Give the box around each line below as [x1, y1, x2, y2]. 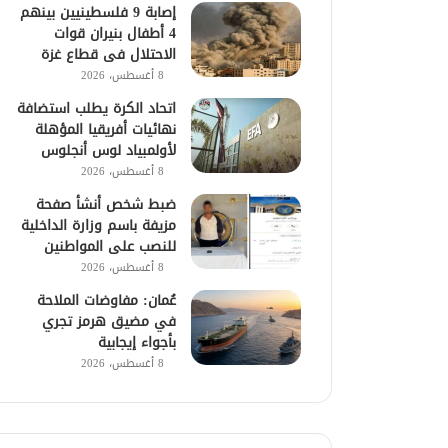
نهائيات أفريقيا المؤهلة [35, 115, 177, 143]
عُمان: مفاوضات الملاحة [37, 286, 177, 314]
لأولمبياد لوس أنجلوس [41, 136, 177, 164]
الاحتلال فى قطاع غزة [41, 40, 177, 68]
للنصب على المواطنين [44, 232, 177, 260]
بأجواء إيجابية [98, 328, 177, 356]
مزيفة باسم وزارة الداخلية [21, 211, 177, 239]
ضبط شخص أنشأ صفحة [36, 190, 177, 218]
